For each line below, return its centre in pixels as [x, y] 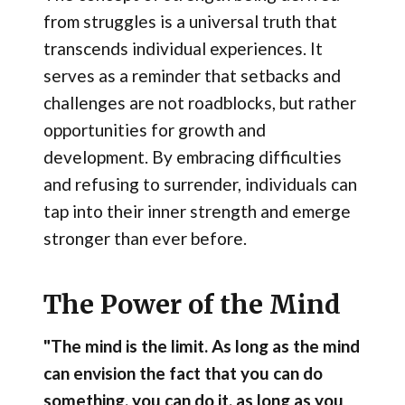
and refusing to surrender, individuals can [200, 184]
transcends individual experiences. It [183, 48]
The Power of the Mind [192, 305]
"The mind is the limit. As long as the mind [201, 346]
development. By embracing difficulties [192, 156]
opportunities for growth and [154, 129]
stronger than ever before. [145, 238]
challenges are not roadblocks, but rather [199, 102]
